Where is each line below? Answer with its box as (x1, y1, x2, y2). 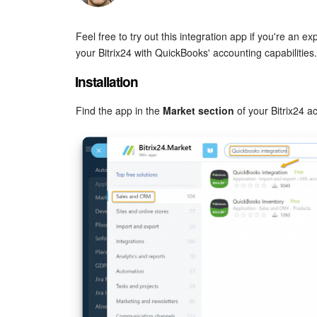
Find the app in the (76, 103, 160, 117)
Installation (75, 71, 138, 91)
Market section (160, 103, 234, 117)
